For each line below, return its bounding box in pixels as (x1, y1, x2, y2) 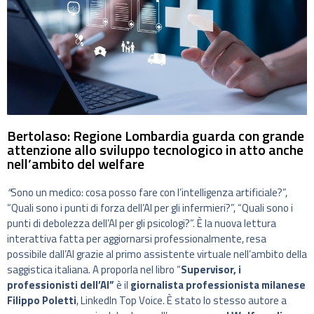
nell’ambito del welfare (7, 153, 144, 175)
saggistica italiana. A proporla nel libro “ (7, 261, 181, 278)
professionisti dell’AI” (7, 277, 114, 294)
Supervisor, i (181, 261, 241, 278)
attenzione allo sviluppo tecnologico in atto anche (7, 139, 303, 161)
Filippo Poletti (7, 292, 76, 309)
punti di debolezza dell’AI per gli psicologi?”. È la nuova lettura (7, 215, 276, 232)
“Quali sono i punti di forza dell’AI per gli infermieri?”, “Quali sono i (7, 200, 293, 217)
